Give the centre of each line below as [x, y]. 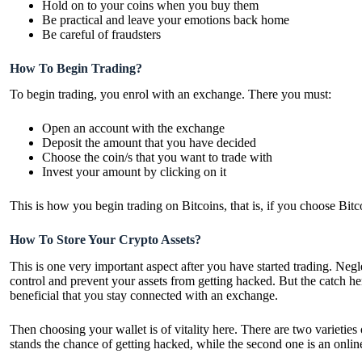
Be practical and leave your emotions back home [166, 19]
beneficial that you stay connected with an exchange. [144, 296]
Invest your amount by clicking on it [134, 172]
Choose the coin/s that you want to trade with [157, 158]
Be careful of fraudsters [101, 34]
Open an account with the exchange [133, 128]
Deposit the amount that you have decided [149, 143]
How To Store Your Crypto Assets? [105, 240]
